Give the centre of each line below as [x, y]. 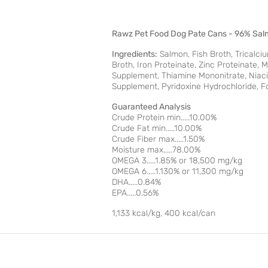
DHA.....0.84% [136, 182]
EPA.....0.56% [135, 193]
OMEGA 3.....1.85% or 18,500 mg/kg [177, 161]
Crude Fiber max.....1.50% [158, 139]
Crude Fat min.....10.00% [157, 129]
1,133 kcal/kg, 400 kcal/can [164, 214]
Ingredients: [135, 54]
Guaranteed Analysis [151, 107]
